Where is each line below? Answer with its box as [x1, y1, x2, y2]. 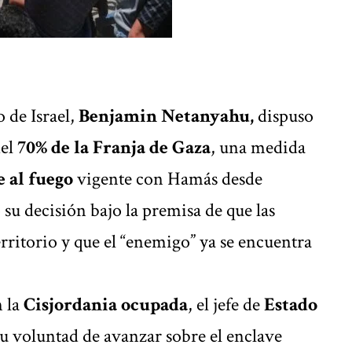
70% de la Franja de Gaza [17, 134, 211, 159]
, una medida [211, 134, 306, 159]
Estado [260, 291, 317, 317]
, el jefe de [188, 291, 260, 317]
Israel [27, 103, 70, 128]
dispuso [258, 103, 313, 128]
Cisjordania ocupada [24, 291, 188, 317]
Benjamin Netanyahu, [79, 103, 258, 128]
